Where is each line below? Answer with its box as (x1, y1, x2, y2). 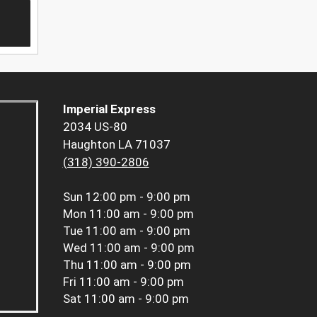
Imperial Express (62, 102, 156, 117)
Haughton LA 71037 (62, 137, 171, 152)
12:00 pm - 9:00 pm (85, 190, 190, 204)
